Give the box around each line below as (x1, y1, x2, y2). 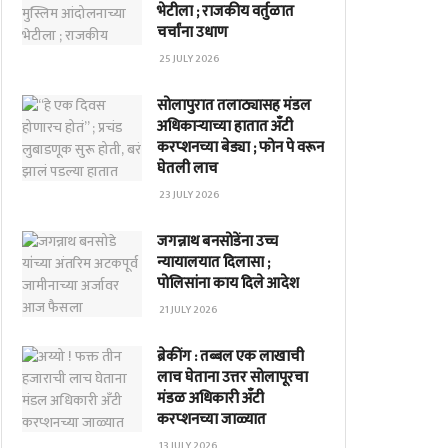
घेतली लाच (157, 156, 218, 181)
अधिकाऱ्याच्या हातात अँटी (157, 114, 293, 139)
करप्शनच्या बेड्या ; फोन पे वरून (157, 135, 324, 160)
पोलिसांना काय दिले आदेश (157, 271, 299, 296)
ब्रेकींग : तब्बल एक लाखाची (157, 344, 304, 369)
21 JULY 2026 (159, 301, 218, 319)
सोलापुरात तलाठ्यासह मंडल (157, 93, 311, 118)
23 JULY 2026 (159, 186, 220, 204)
